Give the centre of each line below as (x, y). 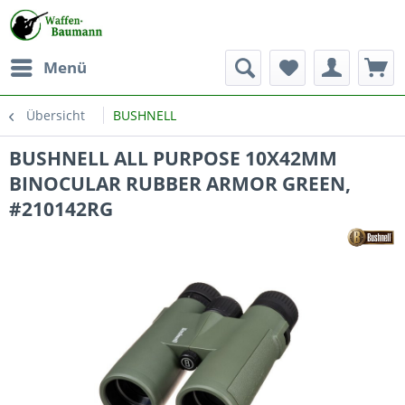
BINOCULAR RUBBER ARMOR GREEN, (180, 184)
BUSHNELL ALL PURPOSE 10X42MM (173, 158)
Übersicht (56, 115)
